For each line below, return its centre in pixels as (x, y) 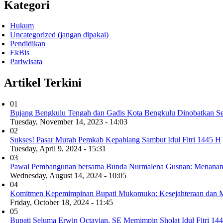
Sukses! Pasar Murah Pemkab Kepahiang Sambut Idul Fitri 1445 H (115, 140)
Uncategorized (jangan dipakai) (59, 35)
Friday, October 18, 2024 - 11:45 (61, 203)
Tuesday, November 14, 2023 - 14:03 (69, 122)
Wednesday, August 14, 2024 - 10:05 (68, 176)
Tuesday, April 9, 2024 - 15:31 (58, 149)
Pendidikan (28, 44)
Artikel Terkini (43, 83)
